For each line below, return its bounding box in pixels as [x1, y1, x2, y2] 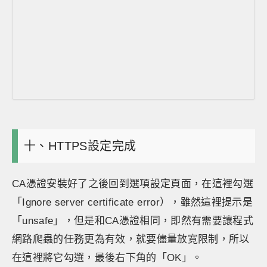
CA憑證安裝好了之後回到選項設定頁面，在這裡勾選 [12, 178, 254, 190]
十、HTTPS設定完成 [24, 139, 136, 153]
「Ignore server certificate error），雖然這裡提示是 [12, 197, 253, 208]
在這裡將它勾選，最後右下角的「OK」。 [12, 252, 203, 263]
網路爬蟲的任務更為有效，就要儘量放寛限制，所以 [12, 234, 250, 245]
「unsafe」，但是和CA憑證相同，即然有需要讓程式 [12, 215, 254, 226]
